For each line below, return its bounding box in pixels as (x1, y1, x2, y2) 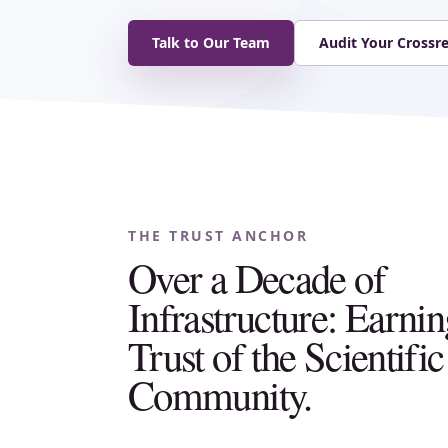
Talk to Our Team (152, 33, 270, 52)
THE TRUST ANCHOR (128, 226, 309, 245)
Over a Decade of (128, 250, 385, 304)
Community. (128, 367, 312, 421)
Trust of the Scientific (128, 328, 444, 382)
